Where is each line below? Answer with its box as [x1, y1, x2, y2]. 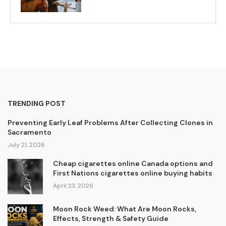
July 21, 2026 [8, 141, 45, 149]
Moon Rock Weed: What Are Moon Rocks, [52, 204, 196, 213]
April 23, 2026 [52, 182, 93, 190]
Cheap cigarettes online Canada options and [52, 159, 213, 168]
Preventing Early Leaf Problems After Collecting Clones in [8, 118, 213, 127]
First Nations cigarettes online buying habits [52, 168, 212, 178]
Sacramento [8, 128, 51, 137]
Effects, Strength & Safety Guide [52, 213, 168, 223]
